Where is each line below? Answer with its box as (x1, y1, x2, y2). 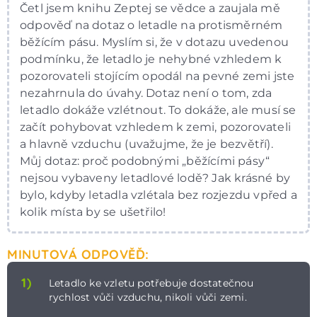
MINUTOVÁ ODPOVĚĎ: (7, 246, 149, 263)
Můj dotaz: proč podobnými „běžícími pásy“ (20, 154, 270, 168)
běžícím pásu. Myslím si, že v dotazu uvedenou (20, 35, 289, 49)
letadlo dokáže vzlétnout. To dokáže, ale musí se (20, 103, 296, 117)
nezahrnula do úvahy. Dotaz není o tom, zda (20, 86, 272, 100)
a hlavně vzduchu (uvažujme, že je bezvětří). (20, 137, 273, 151)
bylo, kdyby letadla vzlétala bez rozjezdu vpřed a (20, 188, 297, 202)
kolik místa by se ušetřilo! (20, 204, 166, 219)
